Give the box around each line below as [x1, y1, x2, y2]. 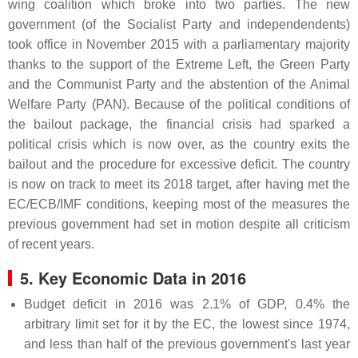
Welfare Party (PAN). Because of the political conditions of [8, 97, 350, 111]
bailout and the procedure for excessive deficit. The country [8, 157, 350, 171]
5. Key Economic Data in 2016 [20, 265, 246, 289]
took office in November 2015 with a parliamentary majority [8, 37, 350, 51]
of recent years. [8, 237, 94, 251]
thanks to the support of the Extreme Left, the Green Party [8, 57, 350, 71]
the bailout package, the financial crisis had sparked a [8, 117, 350, 131]
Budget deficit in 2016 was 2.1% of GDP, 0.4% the [24, 296, 350, 311]
